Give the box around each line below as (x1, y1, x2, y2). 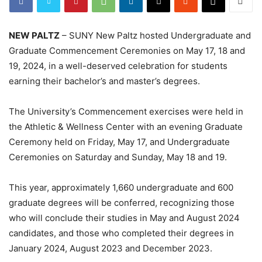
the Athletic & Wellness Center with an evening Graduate (9, 121, 243, 132)
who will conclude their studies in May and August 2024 (9, 212, 240, 223)
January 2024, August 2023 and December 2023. (9, 243, 212, 254)
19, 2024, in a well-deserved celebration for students (9, 60, 227, 71)
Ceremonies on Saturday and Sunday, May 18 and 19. (9, 151, 227, 163)
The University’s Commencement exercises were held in (9, 106, 243, 117)
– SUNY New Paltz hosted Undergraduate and (60, 30, 251, 41)
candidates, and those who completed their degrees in (9, 227, 234, 239)
